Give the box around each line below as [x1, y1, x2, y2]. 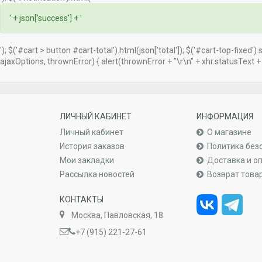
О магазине [207, 127, 251, 137]
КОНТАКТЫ [60, 194, 104, 204]
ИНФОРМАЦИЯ [196, 111, 253, 121]
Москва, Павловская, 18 [71, 210, 163, 220]
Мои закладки [60, 155, 114, 165]
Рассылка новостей [60, 169, 135, 179]
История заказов [60, 141, 125, 151]
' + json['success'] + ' [9, 13, 82, 23]
